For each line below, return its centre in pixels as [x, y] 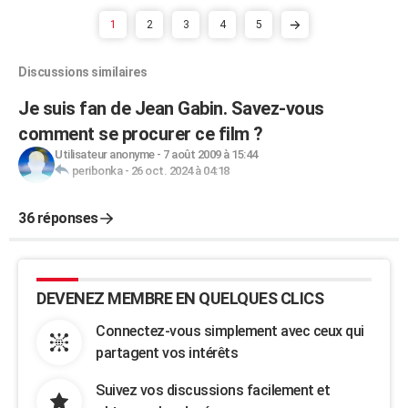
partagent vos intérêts [167, 352]
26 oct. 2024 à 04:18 [180, 170]
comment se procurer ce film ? [141, 133]
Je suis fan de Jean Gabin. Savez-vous [171, 108]
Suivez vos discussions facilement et [213, 390]
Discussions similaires [82, 71]
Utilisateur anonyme [105, 154]
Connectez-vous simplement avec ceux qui [230, 331]
